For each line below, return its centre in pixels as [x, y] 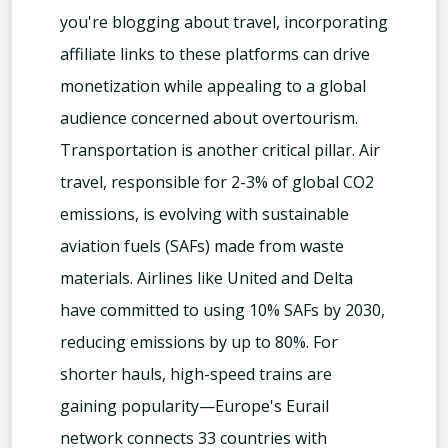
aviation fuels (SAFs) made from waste [202, 246]
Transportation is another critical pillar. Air [220, 150]
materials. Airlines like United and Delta [206, 278]
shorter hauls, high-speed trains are [196, 374]
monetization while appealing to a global [213, 86]
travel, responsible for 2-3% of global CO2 [217, 182]
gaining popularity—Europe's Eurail [194, 406]
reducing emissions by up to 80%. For [199, 342]
